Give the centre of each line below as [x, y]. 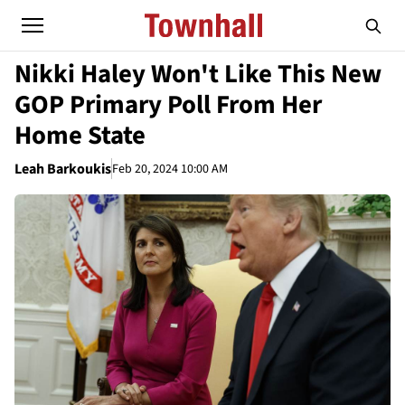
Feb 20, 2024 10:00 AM [170, 169]
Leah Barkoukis [63, 169]
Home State [80, 136]
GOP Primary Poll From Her [168, 105]
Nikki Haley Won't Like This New [198, 74]
